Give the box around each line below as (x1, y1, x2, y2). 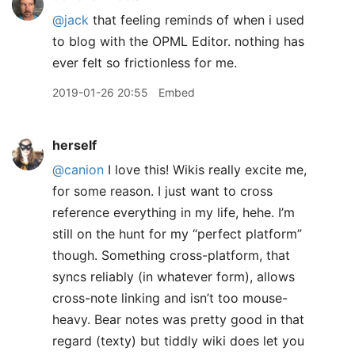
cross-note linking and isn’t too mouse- (52, 290, 288, 306)
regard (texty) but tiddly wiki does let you (52, 333, 304, 349)
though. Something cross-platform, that (52, 247, 290, 263)
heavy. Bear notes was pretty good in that (52, 311, 304, 327)
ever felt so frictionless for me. (52, 55, 237, 71)
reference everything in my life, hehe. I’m (52, 204, 295, 220)
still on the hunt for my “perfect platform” (52, 226, 302, 242)
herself (52, 137, 97, 153)
